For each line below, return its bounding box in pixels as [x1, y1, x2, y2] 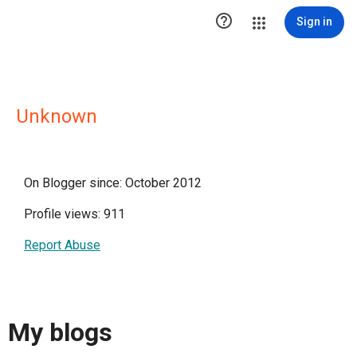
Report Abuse [24, 237, 100, 253]
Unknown [16, 105, 97, 127]
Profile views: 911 [24, 206, 125, 222]
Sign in [296, 15, 332, 28]
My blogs [8, 317, 112, 348]
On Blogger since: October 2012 [24, 175, 202, 190]
